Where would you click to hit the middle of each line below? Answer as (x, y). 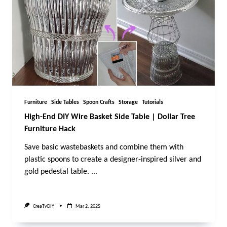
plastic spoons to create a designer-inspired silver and (113, 160)
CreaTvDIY (43, 206)
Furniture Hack (50, 129)
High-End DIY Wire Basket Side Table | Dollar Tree (110, 117)
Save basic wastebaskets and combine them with (104, 148)
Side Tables (65, 103)
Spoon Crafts (99, 103)
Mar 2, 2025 (88, 206)
